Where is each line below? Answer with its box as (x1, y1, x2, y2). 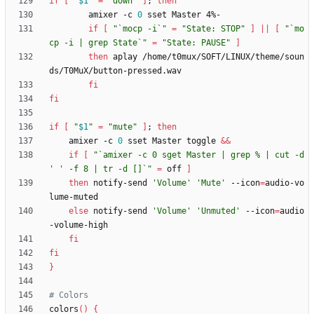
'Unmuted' (196, 206, 240, 217)
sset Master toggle (123, 136, 221, 146)
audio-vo (265, 178, 304, 189)
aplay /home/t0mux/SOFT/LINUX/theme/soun (108, 52, 304, 62)
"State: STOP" (182, 24, 245, 34)
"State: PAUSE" (162, 38, 231, 48)
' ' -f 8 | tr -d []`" (49, 164, 152, 175)
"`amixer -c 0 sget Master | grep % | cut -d (93, 150, 304, 161)
